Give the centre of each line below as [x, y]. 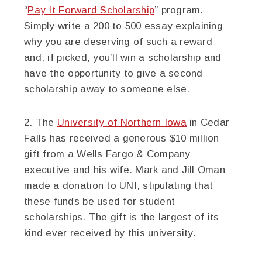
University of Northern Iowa [122, 123]
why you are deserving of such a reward [118, 42]
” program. [179, 10]
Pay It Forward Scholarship [91, 10]
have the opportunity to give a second [113, 73]
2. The [41, 123]
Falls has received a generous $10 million [122, 138]
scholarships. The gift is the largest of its [122, 217]
